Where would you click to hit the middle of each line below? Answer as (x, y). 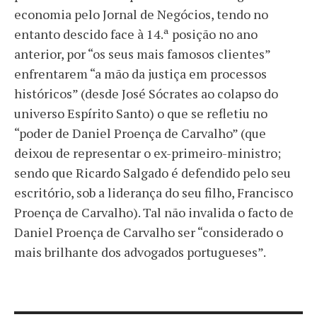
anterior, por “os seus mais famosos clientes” (142, 53)
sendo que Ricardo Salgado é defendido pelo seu (152, 172)
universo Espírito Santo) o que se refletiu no (141, 113)
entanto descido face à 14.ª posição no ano (136, 34)
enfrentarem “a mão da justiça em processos (140, 73)
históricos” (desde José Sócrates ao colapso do (146, 93)
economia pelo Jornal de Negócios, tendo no (141, 14)
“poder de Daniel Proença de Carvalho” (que (140, 133)
